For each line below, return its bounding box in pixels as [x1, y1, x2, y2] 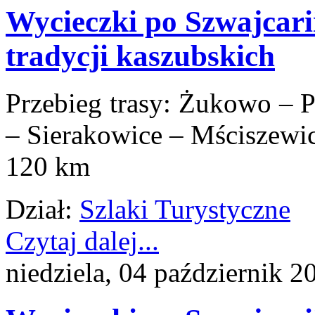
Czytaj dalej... [6, 226, 159, 257]
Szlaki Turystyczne [79, 194, 290, 225]
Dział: [6, 194, 72, 225]
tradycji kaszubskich [6, 39, 275, 73]
